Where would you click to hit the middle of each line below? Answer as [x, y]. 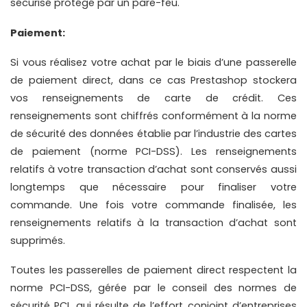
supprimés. [38, 240]
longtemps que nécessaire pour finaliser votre [153, 187]
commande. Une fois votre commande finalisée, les [153, 205]
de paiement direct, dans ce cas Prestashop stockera [153, 80]
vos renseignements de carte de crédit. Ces [153, 98]
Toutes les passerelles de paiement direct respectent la [153, 270]
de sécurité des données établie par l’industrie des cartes [153, 133]
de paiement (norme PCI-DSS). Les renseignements [153, 151]
